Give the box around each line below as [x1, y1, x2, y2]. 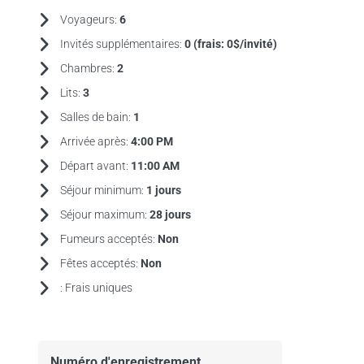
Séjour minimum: [59, 184, 146, 197]
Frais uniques [64, 281, 132, 294]
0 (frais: [184, 37, 227, 50]
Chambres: [59, 62, 117, 75]
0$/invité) [226, 37, 277, 50]
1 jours [145, 184, 181, 197]
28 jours [149, 208, 191, 221]
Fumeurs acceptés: [59, 232, 158, 245]
